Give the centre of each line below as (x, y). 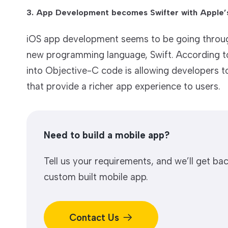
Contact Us (94, 217)
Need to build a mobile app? (106, 135)
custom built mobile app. (96, 177)
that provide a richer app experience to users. (123, 86)
